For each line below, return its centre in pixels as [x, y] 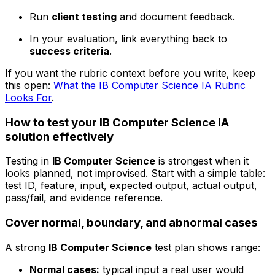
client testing [84, 17]
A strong [27, 247]
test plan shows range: [206, 247]
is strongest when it [202, 161]
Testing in [29, 161]
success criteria [69, 51]
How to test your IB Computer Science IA [117, 122]
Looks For [28, 98]
